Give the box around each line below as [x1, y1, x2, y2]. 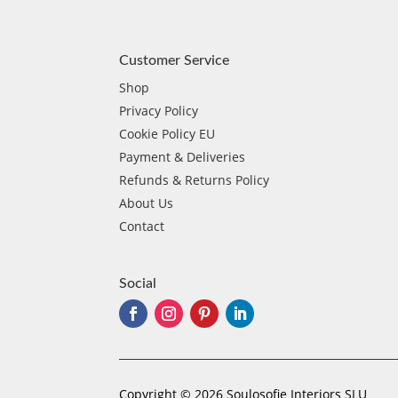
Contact [119, 217, 165, 235]
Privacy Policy [119, 101, 199, 119]
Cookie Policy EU [119, 124, 216, 142]
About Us [119, 194, 174, 211]
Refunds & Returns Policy [119, 171, 270, 188]
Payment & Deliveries [119, 147, 246, 165]
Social [119, 276, 157, 291]
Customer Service [119, 52, 230, 68]
